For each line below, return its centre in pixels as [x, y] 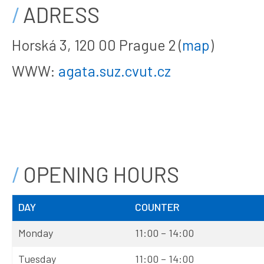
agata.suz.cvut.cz [114, 71]
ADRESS [61, 14]
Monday [35, 233]
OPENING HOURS [101, 174]
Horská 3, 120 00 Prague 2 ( [97, 45]
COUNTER [157, 207]
